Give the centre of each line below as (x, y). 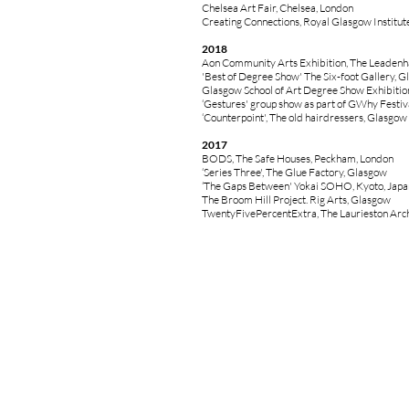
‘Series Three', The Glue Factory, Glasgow (294, 172)
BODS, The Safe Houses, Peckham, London (298, 158)
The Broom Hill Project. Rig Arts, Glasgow (296, 199)
